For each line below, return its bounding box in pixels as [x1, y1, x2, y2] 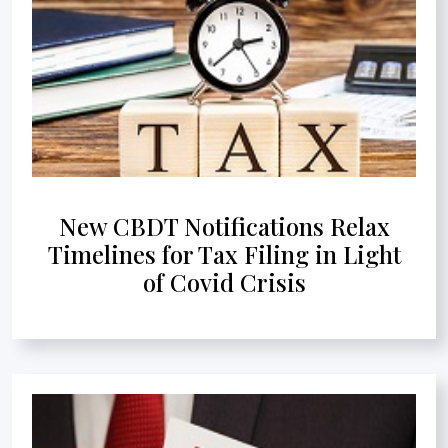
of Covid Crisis [142, 265, 306, 298]
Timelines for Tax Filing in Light [47, 237, 401, 270]
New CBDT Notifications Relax [58, 209, 390, 242]
